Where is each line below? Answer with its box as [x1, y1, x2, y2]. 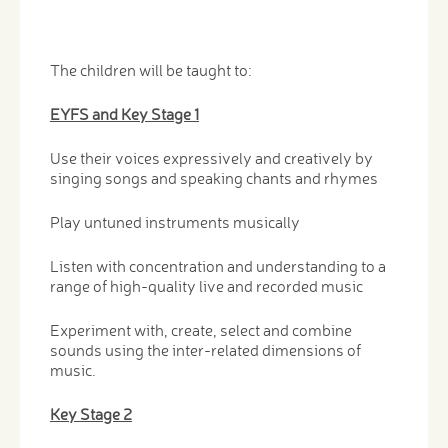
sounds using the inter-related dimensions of [50, 339, 361, 360]
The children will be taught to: [50, 59, 251, 80]
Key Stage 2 [50, 403, 132, 424]
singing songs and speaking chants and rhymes [50, 167, 378, 188]
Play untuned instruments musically [50, 211, 300, 232]
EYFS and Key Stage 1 [50, 103, 199, 124]
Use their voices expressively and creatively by [50, 147, 373, 168]
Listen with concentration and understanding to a [50, 255, 386, 276]
